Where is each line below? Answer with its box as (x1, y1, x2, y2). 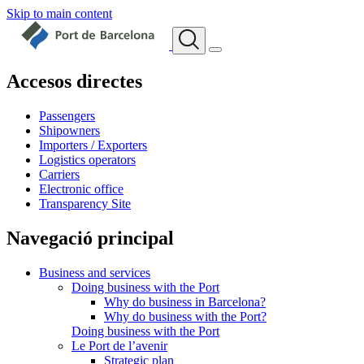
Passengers (39, 108, 95, 123)
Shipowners (39, 123, 100, 137)
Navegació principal (6, 227, 174, 249)
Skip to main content (6, 6, 112, 20)
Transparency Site (39, 196, 131, 210)
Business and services (39, 265, 150, 279)
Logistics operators (39, 152, 136, 167)
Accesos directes (6, 70, 142, 92)
